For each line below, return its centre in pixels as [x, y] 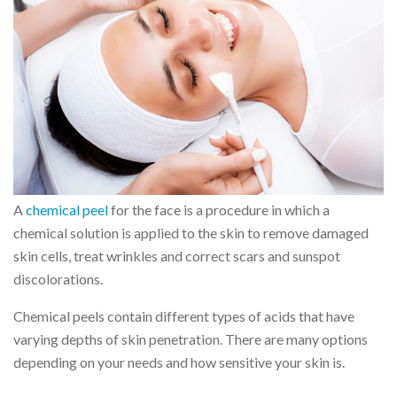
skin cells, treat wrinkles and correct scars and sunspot [177, 255]
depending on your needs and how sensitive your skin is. [179, 362]
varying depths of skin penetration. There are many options [191, 339]
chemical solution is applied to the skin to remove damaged [191, 232]
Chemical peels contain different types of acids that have [184, 315]
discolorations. [58, 278]
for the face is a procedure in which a [219, 209]
